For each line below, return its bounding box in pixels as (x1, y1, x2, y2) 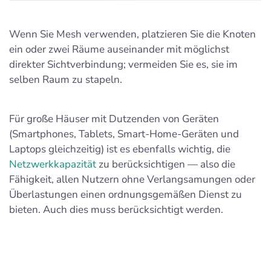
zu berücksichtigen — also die (96, 157, 235, 171)
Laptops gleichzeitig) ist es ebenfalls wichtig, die (9, 142, 230, 156)
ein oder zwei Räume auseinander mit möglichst (9, 42, 229, 56)
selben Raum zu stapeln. (9, 72, 122, 87)
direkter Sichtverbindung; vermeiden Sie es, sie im (9, 57, 238, 71)
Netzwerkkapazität (9, 157, 96, 171)
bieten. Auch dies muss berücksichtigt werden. (9, 202, 223, 217)
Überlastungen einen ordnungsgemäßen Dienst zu (9, 187, 242, 201)
